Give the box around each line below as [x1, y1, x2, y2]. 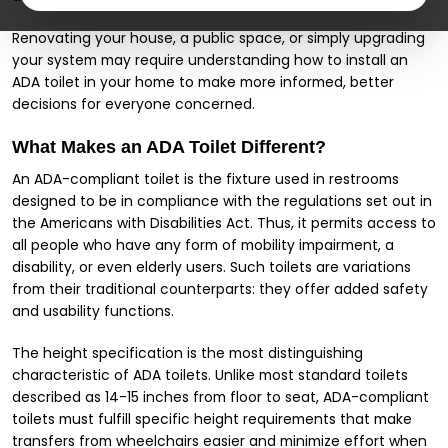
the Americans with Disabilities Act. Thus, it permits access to [12, 213, 436, 233]
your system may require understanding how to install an [12, 50, 408, 70]
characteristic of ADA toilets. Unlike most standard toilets [12, 365, 408, 385]
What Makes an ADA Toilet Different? [12, 136, 326, 157]
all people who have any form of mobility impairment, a [12, 235, 394, 255]
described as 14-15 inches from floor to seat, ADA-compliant [12, 387, 429, 407]
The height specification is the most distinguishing [12, 343, 363, 363]
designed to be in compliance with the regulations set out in [12, 191, 432, 211]
